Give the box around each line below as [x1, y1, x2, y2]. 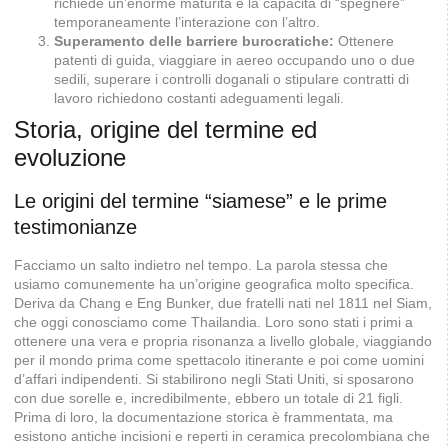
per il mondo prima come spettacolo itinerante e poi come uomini [14, 351, 424, 368]
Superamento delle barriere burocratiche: [54, 32, 334, 49]
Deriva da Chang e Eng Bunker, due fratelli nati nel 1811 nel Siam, [14, 294, 432, 311]
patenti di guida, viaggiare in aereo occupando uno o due [54, 51, 415, 68]
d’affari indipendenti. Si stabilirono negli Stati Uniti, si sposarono [14, 370, 414, 387]
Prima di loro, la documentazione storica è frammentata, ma [14, 408, 393, 425]
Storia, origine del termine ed [14, 115, 317, 143]
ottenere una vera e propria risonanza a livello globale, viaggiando [14, 332, 432, 349]
